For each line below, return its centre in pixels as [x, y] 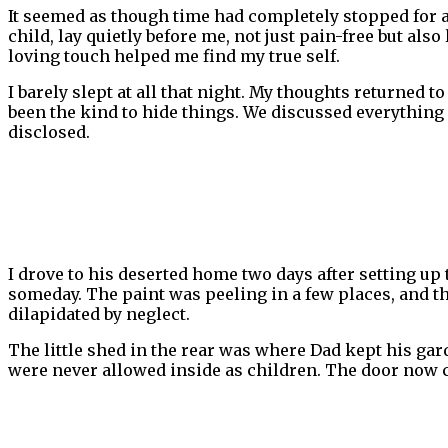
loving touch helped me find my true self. [174, 56]
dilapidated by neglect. [99, 314]
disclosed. [49, 132]
